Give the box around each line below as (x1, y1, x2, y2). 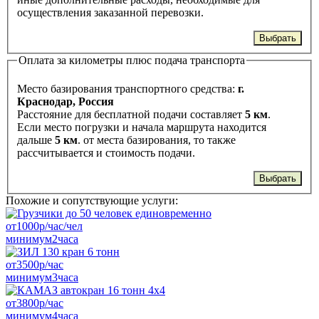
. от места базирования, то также (78, 134, 236, 146)
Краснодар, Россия (17, 95, 114, 108)
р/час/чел (39, 220, 83, 232)
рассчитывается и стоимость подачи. (17, 147, 195, 159)
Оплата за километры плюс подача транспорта (19, 54, 245, 67)
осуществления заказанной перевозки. (17, 6, 204, 19)
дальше (17, 134, 55, 146)
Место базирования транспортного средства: (17, 83, 235, 95)
